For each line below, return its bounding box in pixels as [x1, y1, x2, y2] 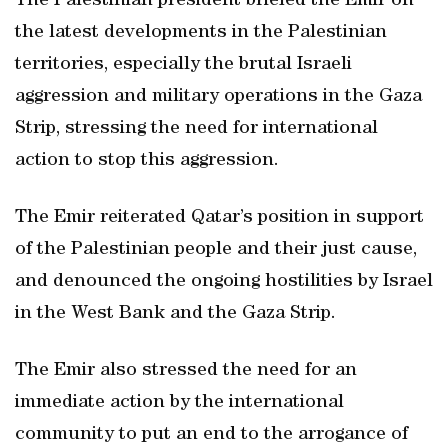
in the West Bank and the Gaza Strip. [15, 304, 336, 324]
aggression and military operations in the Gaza [15, 87, 422, 107]
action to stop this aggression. [15, 151, 279, 171]
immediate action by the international [15, 393, 344, 413]
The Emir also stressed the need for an [15, 361, 357, 381]
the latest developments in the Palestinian [15, 23, 387, 43]
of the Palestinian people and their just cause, [15, 240, 417, 260]
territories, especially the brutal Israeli [15, 55, 352, 75]
